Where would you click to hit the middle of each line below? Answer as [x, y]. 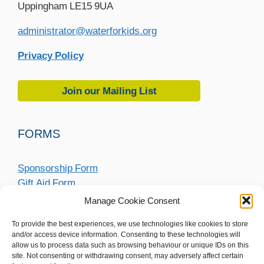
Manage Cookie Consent [132, 200]
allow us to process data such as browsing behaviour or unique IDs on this [130, 245]
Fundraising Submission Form [83, 197]
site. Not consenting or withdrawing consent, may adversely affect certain [128, 255]
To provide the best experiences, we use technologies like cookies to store [130, 224]
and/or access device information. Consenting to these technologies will [126, 234]
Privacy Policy [51, 55]
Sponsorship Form [58, 167]
